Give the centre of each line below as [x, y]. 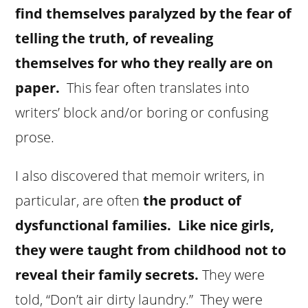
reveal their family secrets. [109, 274]
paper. [41, 87]
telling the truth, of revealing [114, 38]
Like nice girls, [227, 225]
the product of [192, 200]
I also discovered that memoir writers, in [140, 175]
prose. [35, 137]
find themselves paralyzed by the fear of [154, 13]
